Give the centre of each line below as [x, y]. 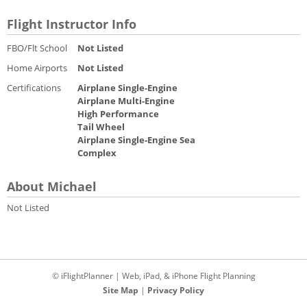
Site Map [121, 291]
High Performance [118, 113]
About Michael [52, 186]
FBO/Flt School [37, 48]
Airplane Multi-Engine [126, 100]
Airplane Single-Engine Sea [136, 139]
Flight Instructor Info [72, 23]
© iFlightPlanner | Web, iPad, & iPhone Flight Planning [153, 276]
